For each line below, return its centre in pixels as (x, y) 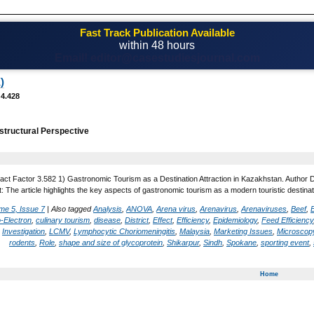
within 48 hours (157, 45)
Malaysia (194, 231)
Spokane (241, 242)
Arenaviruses (264, 209)
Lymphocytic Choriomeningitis (124, 231)
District (137, 220)
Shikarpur (183, 242)
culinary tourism (63, 220)
